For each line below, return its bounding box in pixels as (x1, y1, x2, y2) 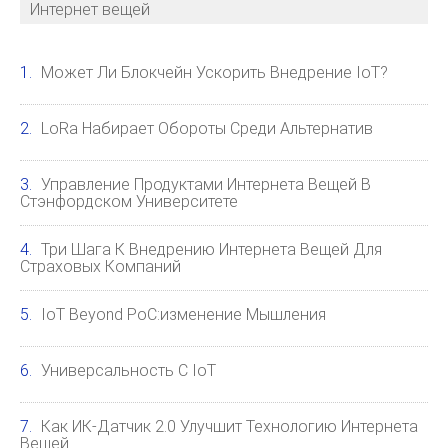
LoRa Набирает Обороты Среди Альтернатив (41, 119, 373, 138)
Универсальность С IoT (41, 361, 216, 380)
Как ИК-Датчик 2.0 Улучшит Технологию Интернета (41, 417, 418, 436)
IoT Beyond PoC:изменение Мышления (41, 305, 326, 324)
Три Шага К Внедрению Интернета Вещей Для (41, 240, 382, 259)
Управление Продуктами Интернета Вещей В (41, 175, 371, 194)
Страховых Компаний (20, 257, 181, 276)
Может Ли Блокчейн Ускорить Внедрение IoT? (41, 63, 388, 82)
